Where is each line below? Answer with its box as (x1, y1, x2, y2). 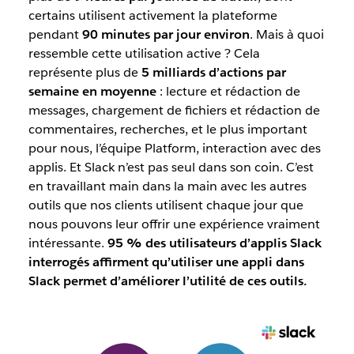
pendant (28, 25, 82, 43)
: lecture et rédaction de (156, 82, 300, 100)
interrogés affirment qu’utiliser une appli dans (28, 253, 304, 270)
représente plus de (28, 63, 141, 81)
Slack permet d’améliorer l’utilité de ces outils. (28, 272, 307, 289)
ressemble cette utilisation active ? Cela (28, 44, 260, 62)
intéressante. (28, 234, 107, 251)
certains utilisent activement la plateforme (28, 6, 277, 24)
